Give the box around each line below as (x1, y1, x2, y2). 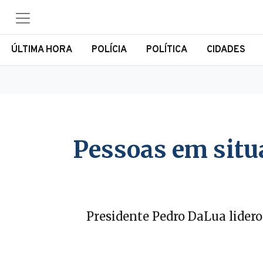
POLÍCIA (91, 44, 127, 56)
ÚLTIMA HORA (11, 44, 73, 56)
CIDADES (206, 44, 245, 56)
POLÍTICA (146, 44, 187, 56)
